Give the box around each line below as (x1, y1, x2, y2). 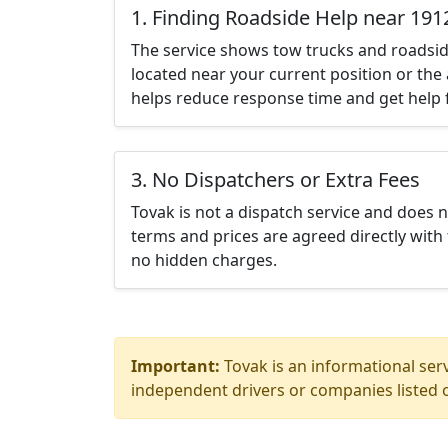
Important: (131, 355, 220, 377)
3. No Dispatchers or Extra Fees (131, 166, 420, 193)
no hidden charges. (131, 249, 277, 271)
